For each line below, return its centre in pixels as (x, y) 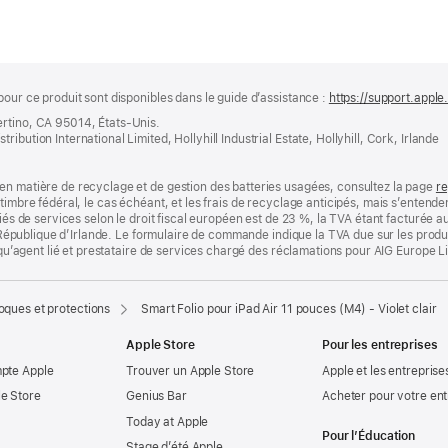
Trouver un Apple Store (190, 370)
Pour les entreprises (380, 345)
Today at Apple (167, 421)
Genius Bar (156, 396)
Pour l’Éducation (369, 436)
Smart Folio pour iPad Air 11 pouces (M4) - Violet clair (289, 309)
